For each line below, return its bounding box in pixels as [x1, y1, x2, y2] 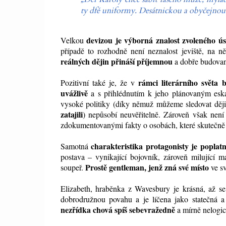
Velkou [60, 35, 87, 46]
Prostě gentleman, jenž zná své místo [85, 161, 209, 174]
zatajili [60, 108, 83, 121]
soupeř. [60, 162, 85, 173]
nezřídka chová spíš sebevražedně [60, 204, 175, 216]
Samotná [60, 141, 91, 152]
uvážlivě [60, 87, 88, 99]
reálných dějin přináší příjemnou [60, 55, 173, 68]
